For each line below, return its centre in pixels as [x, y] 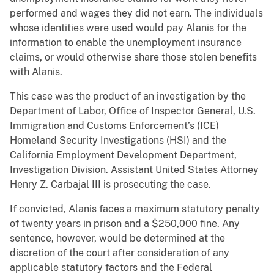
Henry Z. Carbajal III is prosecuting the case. [110, 185]
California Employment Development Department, [123, 155]
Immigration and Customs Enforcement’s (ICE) [114, 126]
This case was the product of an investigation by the [128, 97]
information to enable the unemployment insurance [126, 43]
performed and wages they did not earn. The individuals [136, 13]
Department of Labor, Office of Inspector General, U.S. [133, 111]
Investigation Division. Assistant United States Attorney [134, 170]
